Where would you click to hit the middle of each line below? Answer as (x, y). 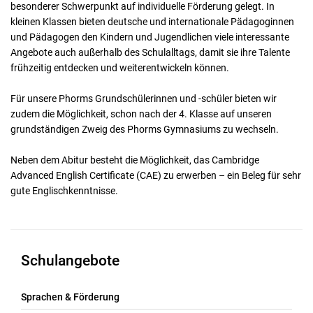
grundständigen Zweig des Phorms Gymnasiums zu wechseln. (145, 129)
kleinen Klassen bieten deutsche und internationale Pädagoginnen (152, 21)
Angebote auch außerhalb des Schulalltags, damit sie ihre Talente (150, 52)
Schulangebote (70, 260)
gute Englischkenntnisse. (64, 190)
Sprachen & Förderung (70, 297)
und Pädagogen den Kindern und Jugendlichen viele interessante (150, 37)
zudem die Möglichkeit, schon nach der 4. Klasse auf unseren (141, 114)
